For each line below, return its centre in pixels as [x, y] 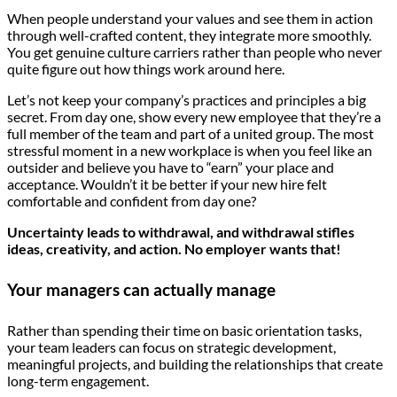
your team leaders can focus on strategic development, [171, 347]
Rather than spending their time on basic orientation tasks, [184, 331]
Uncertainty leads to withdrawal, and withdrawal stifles [181, 231]
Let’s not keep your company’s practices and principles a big [187, 99]
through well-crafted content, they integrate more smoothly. [189, 35]
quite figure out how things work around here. [146, 68]
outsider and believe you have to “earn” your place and [171, 167]
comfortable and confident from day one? [132, 200]
